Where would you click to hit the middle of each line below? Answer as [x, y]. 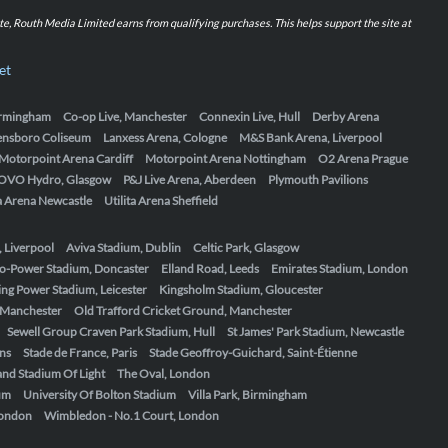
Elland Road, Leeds [210, 268]
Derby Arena [345, 116]
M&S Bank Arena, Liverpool [310, 137]
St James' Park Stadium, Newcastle [315, 331]
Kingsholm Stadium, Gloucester [241, 289]
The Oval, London [163, 373]
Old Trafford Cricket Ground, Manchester [183, 310]
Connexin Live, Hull [249, 116]
